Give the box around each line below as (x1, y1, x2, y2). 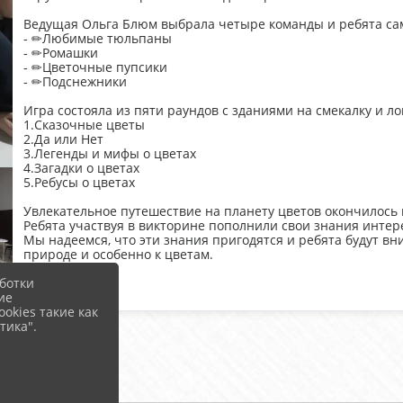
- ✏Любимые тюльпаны (22, 30, 172, 47)
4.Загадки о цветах (22, 159, 139, 176)
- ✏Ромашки (22, 44, 98, 61)
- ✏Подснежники (22, 73, 127, 90)
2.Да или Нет (22, 130, 103, 148)
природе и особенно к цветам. (22, 246, 213, 263)
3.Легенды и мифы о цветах (22, 145, 196, 162)
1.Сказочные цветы (22, 116, 145, 133)
